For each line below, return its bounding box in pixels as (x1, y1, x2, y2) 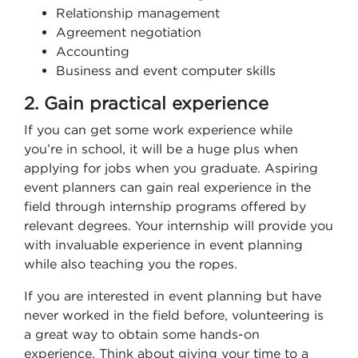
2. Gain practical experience (24, 93, 268, 113)
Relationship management (56, 6, 220, 20)
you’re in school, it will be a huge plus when (24, 141, 298, 156)
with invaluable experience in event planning (24, 237, 303, 252)
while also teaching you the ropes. (24, 257, 237, 271)
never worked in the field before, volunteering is (24, 308, 324, 322)
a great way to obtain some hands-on (24, 327, 260, 341)
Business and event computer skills (56, 63, 276, 78)
